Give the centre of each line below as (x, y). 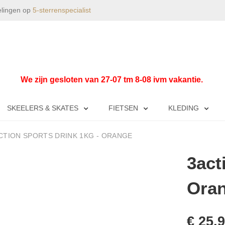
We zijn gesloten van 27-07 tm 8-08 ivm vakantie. (113, 80)
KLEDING (184, 108)
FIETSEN (123, 108)
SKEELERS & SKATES (43, 108)
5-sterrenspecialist (62, 10)
